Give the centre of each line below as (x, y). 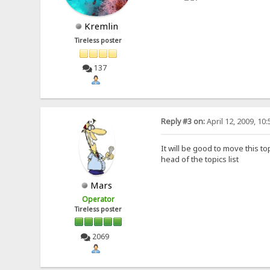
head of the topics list (199, 159)
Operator (99, 199)
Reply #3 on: (183, 121)
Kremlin (102, 26)
